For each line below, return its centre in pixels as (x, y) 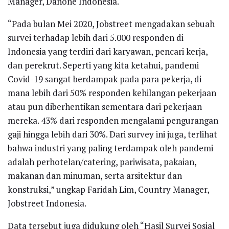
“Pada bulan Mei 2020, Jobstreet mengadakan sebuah (111, 24)
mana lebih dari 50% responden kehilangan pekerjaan (112, 93)
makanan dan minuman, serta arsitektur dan (95, 176)
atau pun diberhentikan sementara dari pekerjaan (105, 107)
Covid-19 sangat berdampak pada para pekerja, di (105, 79)
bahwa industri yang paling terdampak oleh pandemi (110, 148)
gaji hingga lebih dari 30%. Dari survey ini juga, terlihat (112, 134)
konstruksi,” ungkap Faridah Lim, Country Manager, (108, 190)
